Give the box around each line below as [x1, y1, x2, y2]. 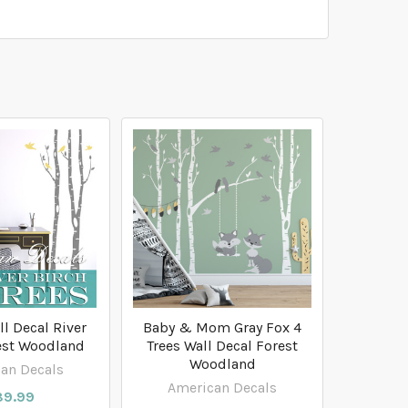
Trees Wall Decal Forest [147, 337, 298, 355]
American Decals [168, 379, 277, 397]
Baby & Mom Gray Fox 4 [143, 319, 301, 337]
